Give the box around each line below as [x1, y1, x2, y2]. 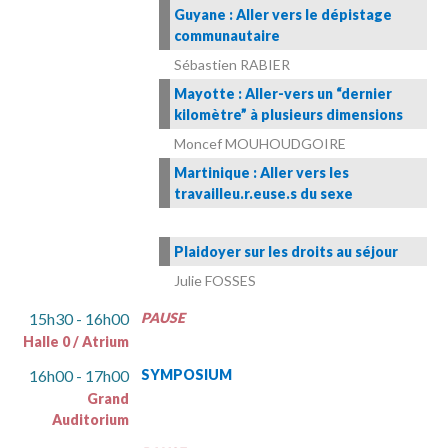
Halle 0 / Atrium [23, 333, 129, 351]
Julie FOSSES [174, 272, 256, 290]
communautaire [174, 27, 280, 45]
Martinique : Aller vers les [174, 164, 349, 182]
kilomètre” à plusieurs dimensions [174, 106, 403, 124]
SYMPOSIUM [141, 366, 232, 384]
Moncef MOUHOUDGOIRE [174, 135, 346, 153]
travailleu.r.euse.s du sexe [174, 185, 353, 203]
